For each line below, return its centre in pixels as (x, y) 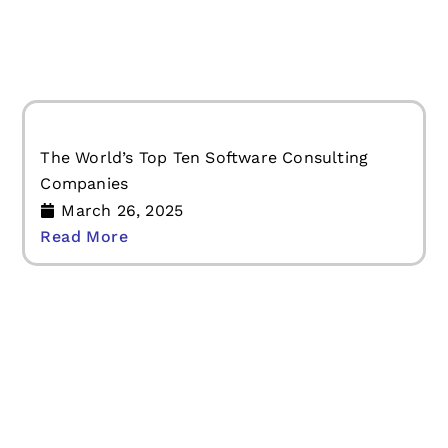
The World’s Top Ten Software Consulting (204, 309)
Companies (84, 335)
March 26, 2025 (122, 362)
